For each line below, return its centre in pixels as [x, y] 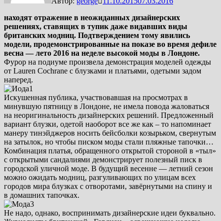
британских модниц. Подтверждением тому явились [97, 35]
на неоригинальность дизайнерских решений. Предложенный [109, 115]
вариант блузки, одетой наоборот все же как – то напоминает [108, 124]
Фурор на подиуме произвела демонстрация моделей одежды [108, 62]
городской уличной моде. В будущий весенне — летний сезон [109, 168]
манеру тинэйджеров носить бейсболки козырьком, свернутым [110, 133]
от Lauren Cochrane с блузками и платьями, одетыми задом [103, 71]
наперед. [18, 79]
